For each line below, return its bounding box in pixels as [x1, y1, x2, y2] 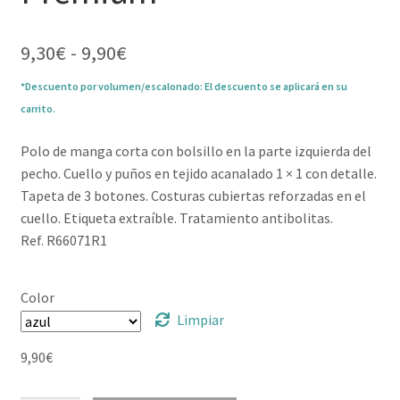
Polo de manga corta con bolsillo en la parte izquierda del [20, 142, 371, 161]
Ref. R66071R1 [20, 231, 107, 250]
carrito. [20, 102, 55, 116]
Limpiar [177, 310, 225, 329]
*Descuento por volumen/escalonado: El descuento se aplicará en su [20, 79, 347, 94]
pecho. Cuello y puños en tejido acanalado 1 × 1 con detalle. [20, 164, 377, 183]
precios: [125, 84, 193, 110]
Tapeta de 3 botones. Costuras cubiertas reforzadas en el [20, 187, 366, 205]
